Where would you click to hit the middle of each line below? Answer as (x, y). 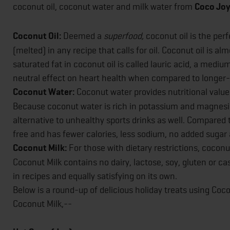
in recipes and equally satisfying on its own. (95, 176)
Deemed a (83, 35)
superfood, (125, 35)
